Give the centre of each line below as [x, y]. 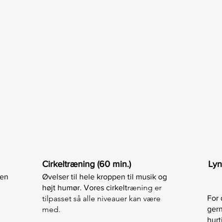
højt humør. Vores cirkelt [85, 188]
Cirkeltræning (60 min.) [86, 164]
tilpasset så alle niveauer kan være [101, 198]
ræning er [144, 188]
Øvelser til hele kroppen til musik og [105, 177]
